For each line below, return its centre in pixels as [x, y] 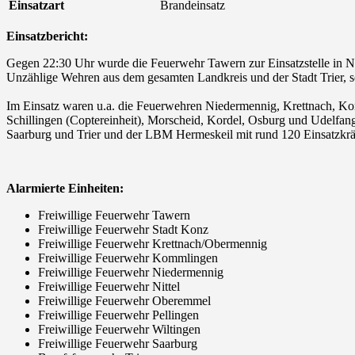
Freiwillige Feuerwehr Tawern [114, 215]
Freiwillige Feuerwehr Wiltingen [119, 329]
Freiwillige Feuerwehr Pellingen [118, 315]
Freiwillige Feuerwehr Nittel [109, 286]
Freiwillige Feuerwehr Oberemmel [124, 301]
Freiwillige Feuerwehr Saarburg [118, 344]
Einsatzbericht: [47, 36]
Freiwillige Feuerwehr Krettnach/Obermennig [153, 244]
